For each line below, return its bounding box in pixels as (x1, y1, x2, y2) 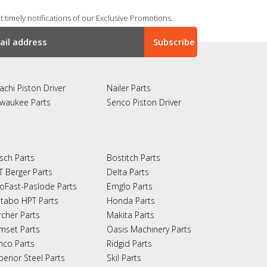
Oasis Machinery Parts (106, 223, 191, 235)
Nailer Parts (106, 82, 151, 94)
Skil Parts (106, 252, 141, 263)
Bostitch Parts (106, 151, 160, 163)
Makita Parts (106, 209, 154, 221)
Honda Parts (106, 194, 155, 206)
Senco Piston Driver (106, 96, 181, 108)
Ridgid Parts (106, 237, 152, 249)
